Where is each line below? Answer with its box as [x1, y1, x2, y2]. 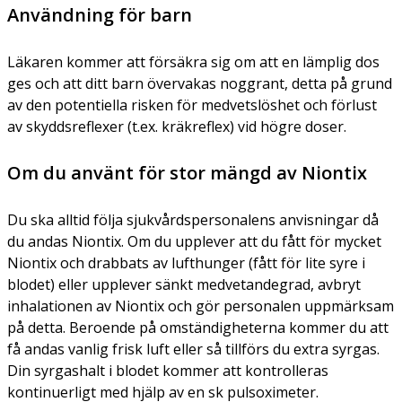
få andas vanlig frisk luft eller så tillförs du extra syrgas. [7, 338, 380, 359]
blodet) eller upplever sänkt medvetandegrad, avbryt [7, 274, 361, 294]
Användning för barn [7, 2, 192, 27]
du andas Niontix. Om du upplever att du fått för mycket [7, 231, 381, 251]
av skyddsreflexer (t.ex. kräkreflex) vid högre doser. [7, 116, 346, 136]
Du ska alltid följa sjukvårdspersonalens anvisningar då [7, 209, 379, 230]
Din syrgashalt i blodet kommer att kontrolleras [7, 360, 328, 380]
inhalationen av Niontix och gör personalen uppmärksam [7, 295, 394, 316]
